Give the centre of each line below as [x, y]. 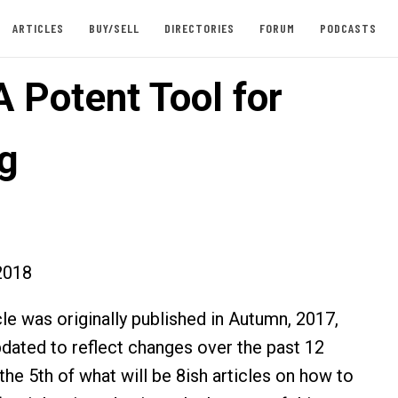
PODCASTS [348, 28]
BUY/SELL [114, 28]
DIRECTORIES [199, 28]
